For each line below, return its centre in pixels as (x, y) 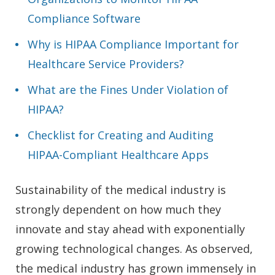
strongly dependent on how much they (118, 209)
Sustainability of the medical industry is (121, 189)
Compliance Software (84, 18)
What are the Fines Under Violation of (128, 89)
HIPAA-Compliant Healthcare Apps (118, 154)
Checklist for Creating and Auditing (121, 135)
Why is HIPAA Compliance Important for (133, 44)
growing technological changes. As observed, (134, 248)
